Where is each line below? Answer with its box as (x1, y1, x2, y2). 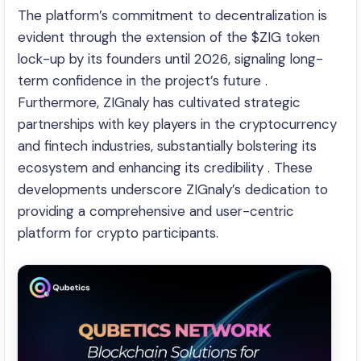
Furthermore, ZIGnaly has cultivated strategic (18, 93, 301, 111)
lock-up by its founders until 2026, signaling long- (18, 50, 323, 68)
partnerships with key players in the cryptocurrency (18, 115, 337, 133)
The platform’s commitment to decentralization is (18, 6, 327, 24)
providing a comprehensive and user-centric (18, 202, 294, 220)
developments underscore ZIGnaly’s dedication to (18, 180, 328, 198)
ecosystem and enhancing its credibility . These (18, 159, 313, 176)
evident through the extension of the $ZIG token (18, 28, 320, 46)
